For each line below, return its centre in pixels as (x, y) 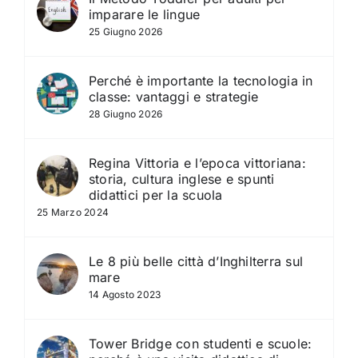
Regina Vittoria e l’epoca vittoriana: (197, 163)
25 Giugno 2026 (126, 32)
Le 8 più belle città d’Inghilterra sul (196, 262)
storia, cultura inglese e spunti (182, 179)
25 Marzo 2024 (73, 213)
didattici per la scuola (156, 195)
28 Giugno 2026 (126, 114)
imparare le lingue (145, 15)
